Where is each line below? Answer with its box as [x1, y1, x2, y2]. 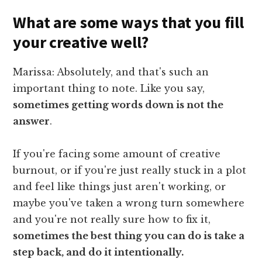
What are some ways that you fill [13, 12, 244, 33]
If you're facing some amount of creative [13, 148, 221, 160]
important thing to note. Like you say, [13, 82, 205, 95]
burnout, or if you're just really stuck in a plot [13, 164, 247, 177]
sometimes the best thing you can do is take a [13, 230, 245, 242]
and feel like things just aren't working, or [13, 181, 226, 193]
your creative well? [13, 32, 149, 53]
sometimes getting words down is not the [13, 99, 224, 111]
